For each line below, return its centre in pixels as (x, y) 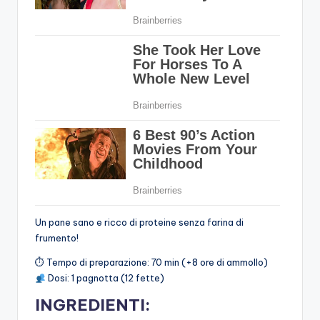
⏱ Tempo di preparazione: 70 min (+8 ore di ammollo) (151, 262)
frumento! (57, 238)
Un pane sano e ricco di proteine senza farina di (139, 222)
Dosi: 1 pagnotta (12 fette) (105, 278)
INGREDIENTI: (92, 305)
